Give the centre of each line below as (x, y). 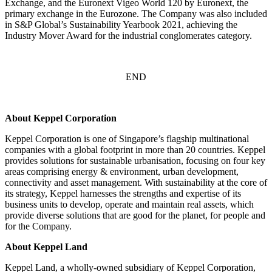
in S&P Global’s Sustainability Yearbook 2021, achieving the (121, 25)
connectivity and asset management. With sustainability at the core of (136, 183)
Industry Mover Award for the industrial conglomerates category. (130, 36)
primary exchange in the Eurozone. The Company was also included (136, 14)
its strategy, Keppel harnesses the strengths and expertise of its (123, 194)
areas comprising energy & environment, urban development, (122, 172)
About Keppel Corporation (61, 118)
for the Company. (38, 226)
